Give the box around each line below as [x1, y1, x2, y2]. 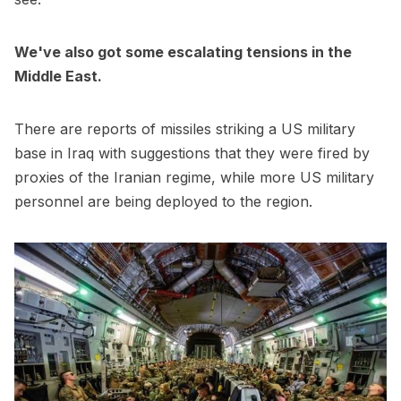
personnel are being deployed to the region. [14, 192, 312, 211]
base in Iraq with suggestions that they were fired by [14, 144, 370, 163]
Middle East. [14, 67, 102, 86]
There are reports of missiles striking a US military [14, 120, 355, 139]
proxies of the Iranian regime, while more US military [14, 168, 374, 187]
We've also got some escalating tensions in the [14, 43, 352, 62]
